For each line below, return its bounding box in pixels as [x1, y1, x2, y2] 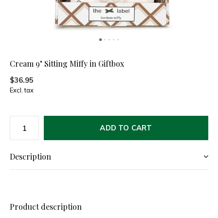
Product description [10, 201, 82, 212]
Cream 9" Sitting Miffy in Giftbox [10, 58, 124, 69]
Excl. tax [10, 86, 34, 94]
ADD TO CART [100, 123, 152, 132]
